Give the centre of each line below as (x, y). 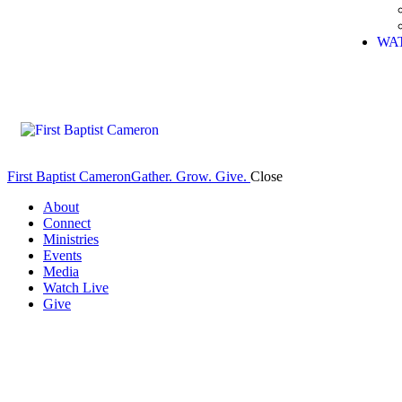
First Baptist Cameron (69, 176)
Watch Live (76, 288)
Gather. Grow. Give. (189, 176)
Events (62, 255)
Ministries (71, 239)
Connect (67, 223)
